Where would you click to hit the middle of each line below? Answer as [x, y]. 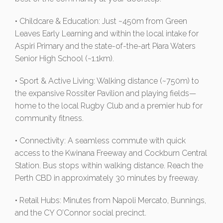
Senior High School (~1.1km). [64, 59]
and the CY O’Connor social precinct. [81, 213]
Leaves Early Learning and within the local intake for [107, 34]
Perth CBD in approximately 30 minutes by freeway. [107, 178]
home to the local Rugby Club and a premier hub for [109, 106]
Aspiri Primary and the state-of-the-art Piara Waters [105, 46]
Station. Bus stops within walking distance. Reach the [109, 166]
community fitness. [49, 118]
